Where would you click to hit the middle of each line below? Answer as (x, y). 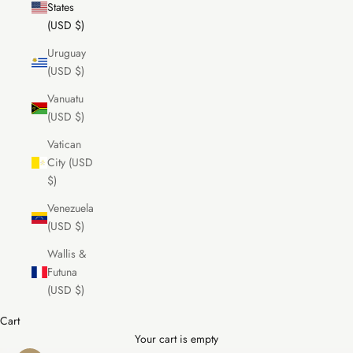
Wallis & (67, 254)
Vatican (64, 145)
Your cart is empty (176, 339)
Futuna (62, 272)
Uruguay (67, 53)
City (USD (70, 163)
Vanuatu (65, 99)
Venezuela (71, 208)
